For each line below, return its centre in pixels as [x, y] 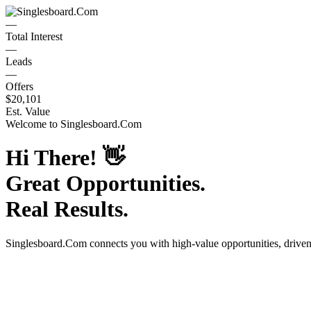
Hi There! [54, 158]
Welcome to [33, 124]
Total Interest [34, 36]
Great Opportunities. [106, 184]
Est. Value [28, 111]
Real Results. [67, 209]
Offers [19, 86]
